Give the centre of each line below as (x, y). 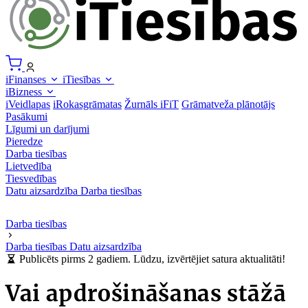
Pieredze (24, 141)
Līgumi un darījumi (47, 129)
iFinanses (27, 79)
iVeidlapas (28, 104)
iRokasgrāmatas (87, 104)
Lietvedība (29, 166)
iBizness (25, 91)
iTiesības (83, 79)
